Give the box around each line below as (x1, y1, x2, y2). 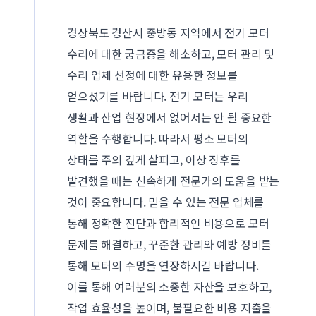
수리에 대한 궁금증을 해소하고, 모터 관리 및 (67, 45, 275, 63)
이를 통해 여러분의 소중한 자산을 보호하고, (67, 278, 272, 296)
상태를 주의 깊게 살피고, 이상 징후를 (67, 151, 241, 169)
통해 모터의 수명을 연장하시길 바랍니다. (67, 257, 259, 274)
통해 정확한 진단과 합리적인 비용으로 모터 (67, 214, 269, 232)
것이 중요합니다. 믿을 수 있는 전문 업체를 (67, 193, 265, 211)
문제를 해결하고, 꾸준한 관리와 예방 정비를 (67, 236, 272, 253)
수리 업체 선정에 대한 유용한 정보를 (67, 66, 238, 84)
